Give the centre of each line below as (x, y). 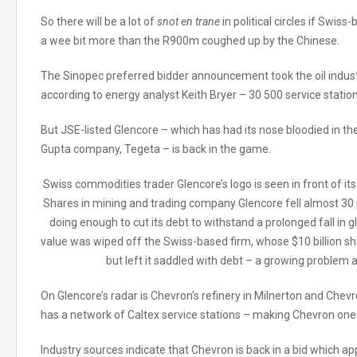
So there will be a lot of (99, 22)
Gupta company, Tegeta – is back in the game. (156, 149)
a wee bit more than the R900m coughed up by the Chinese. (190, 41)
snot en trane (188, 22)
